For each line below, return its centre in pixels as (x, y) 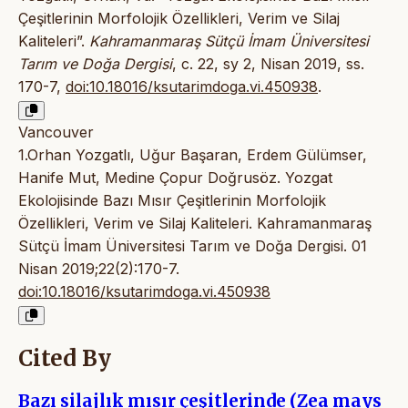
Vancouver (56, 133)
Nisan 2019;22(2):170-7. (99, 269)
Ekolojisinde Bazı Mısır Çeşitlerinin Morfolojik (172, 201)
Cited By (65, 359)
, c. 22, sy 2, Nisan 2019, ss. (268, 64)
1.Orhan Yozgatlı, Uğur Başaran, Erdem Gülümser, (193, 155)
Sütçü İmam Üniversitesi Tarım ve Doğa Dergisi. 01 (193, 246)
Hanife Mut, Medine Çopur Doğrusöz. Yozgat (175, 178)
